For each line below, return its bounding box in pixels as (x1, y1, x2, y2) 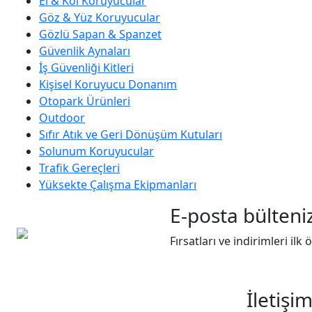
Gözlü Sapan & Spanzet (39, 26, 162, 42)
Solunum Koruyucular (39, 143, 154, 159)
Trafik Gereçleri (39, 159, 120, 175)
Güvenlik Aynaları (39, 42, 130, 58)
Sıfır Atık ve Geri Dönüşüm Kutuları (39, 126, 222, 142)
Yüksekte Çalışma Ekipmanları (39, 176, 196, 192)
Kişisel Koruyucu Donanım (39, 76, 177, 92)
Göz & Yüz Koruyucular (39, 9, 160, 25)
